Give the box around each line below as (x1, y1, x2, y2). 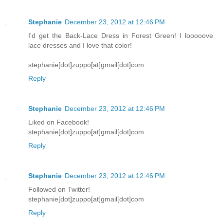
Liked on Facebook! (28, 118, 89, 126)
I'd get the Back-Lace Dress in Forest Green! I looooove (28, 31, 213, 39)
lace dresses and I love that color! (28, 41, 132, 49)
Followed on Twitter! (28, 185, 90, 193)
